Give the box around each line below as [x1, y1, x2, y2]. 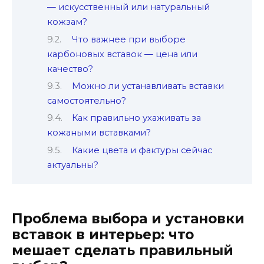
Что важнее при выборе [71, 34, 186, 45]
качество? [47, 63, 93, 74]
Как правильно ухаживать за [71, 113, 201, 124]
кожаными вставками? [47, 127, 151, 138]
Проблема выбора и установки [12, 210, 245, 227]
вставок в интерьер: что [12, 226, 194, 243]
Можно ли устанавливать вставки [71, 80, 224, 91]
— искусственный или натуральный [47, 2, 210, 13]
